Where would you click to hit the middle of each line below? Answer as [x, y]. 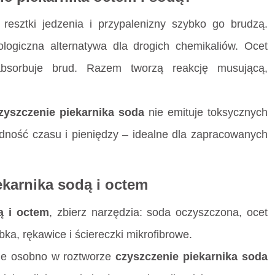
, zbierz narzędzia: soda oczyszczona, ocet [158, 212]
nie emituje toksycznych [206, 113]
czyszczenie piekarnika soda [192, 256]
